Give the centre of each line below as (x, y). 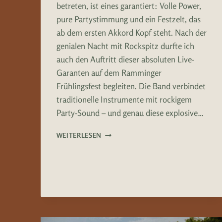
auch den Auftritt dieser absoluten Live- (125, 59)
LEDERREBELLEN (128, 133)
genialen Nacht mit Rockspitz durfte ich (125, 46)
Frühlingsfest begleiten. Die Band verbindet (131, 86)
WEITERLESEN (79, 136)
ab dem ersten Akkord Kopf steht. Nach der (131, 33)
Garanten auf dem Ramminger (109, 73)
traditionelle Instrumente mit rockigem (124, 100)
